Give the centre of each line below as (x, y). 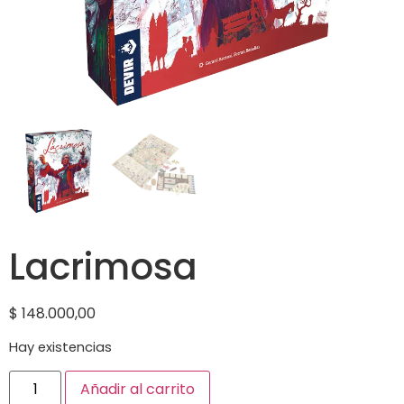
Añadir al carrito (138, 389)
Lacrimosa (103, 267)
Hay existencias (60, 348)
